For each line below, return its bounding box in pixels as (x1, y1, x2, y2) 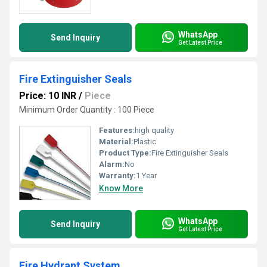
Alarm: (99, 160, 125, 169)
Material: (99, 137, 133, 146)
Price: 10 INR (19, 90, 76, 101)
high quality (135, 126, 174, 135)
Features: (99, 126, 135, 135)
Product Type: (99, 148, 151, 157)
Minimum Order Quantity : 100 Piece (19, 105, 154, 114)
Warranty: (99, 171, 136, 180)
